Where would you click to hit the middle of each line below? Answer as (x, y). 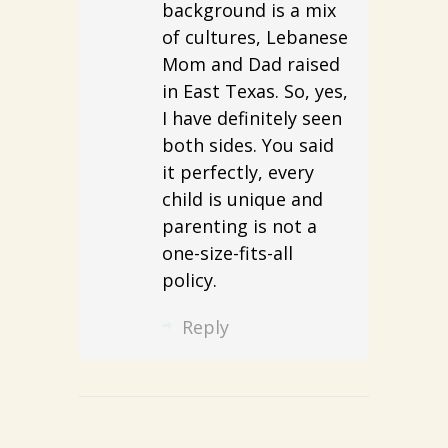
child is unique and (242, 198)
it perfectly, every (237, 171)
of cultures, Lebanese (254, 36)
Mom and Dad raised (250, 63)
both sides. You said (247, 144)
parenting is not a (239, 225)
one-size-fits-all (227, 252)
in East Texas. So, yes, (254, 90)
